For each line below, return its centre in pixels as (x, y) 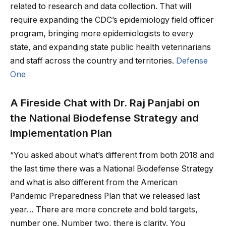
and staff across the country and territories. (93, 61)
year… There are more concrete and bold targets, (104, 209)
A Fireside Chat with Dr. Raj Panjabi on (105, 102)
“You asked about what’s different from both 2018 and (112, 155)
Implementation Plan (61, 133)
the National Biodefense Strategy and (104, 118)
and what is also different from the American (94, 182)
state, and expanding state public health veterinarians (110, 47)
